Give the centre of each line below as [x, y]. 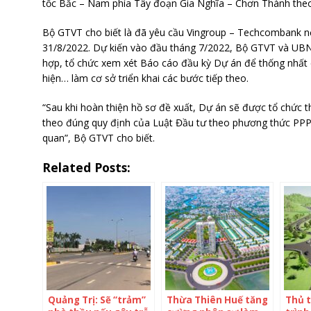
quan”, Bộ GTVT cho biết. [98, 138]
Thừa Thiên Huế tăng [217, 300]
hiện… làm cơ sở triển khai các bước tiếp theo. [145, 78]
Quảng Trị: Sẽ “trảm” [96, 300]
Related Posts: [86, 168]
